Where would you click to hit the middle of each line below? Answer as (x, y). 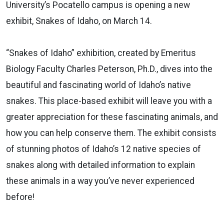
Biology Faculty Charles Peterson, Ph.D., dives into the (109, 69)
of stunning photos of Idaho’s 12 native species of (103, 149)
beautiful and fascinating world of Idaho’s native (98, 85)
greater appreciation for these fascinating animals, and (112, 117)
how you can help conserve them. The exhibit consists (111, 133)
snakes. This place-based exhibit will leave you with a (109, 101)
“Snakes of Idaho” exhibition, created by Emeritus (101, 53)
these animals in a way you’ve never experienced (100, 181)
